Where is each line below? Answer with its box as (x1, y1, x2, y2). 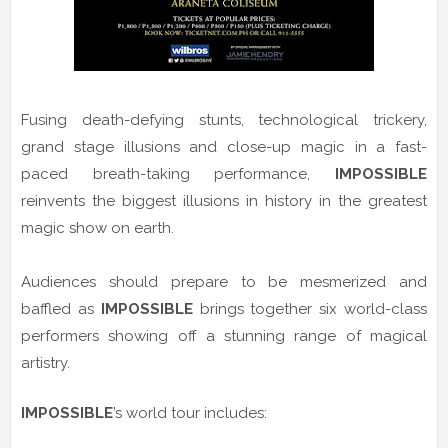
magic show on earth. (21, 218, 174, 237)
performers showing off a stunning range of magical (21, 326, 427, 345)
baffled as (21, 299, 101, 318)
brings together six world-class (192, 299, 428, 318)
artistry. (21, 353, 74, 372)
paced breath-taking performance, (21, 164, 335, 183)
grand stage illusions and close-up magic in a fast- (21, 137, 427, 156)
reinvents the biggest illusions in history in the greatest (21, 191, 427, 210)
